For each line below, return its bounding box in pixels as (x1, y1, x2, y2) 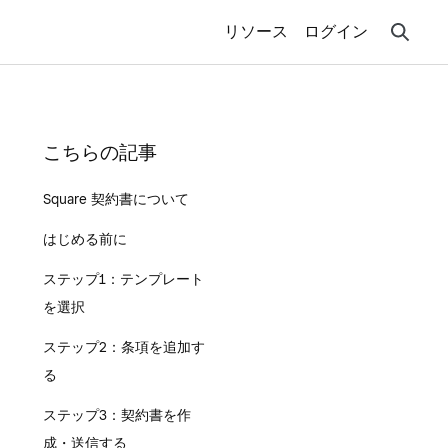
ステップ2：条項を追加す (42, 339, 205, 355)
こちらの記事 (42, 141, 157, 163)
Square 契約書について (42, 191, 189, 207)
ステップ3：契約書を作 (42, 407, 191, 423)
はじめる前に (42, 231, 127, 247)
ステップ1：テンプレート (42, 271, 204, 287)
